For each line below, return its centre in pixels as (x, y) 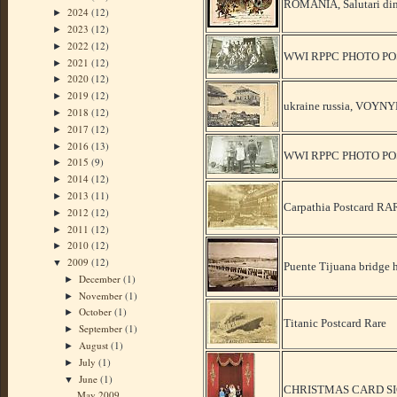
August (95, 345)
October (97, 312)
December (101, 278)
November (102, 295)
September (102, 329)
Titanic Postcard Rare (335, 323)
